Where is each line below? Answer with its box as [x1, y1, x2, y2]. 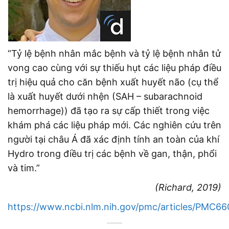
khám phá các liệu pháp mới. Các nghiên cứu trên [8, 120, 221, 131]
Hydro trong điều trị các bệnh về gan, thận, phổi [8, 148, 217, 159]
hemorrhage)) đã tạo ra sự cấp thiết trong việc [8, 105, 210, 117]
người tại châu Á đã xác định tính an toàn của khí [8, 134, 219, 145]
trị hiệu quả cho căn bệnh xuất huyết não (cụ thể [8, 77, 218, 88]
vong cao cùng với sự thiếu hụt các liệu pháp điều [8, 62, 221, 74]
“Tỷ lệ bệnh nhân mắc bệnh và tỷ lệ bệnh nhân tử [8, 48, 221, 59]
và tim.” [8, 163, 40, 174]
